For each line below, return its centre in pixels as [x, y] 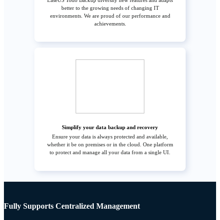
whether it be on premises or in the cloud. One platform [110, 145]
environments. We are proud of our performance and [110, 16]
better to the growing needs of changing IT [110, 8]
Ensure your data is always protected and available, [110, 137]
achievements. [110, 24]
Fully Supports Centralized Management [72, 206]
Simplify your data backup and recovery [110, 127]
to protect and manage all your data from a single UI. [110, 152]
